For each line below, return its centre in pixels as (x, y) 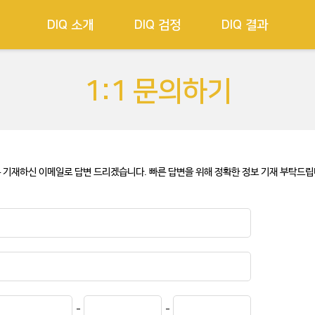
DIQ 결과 (245, 25)
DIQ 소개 (70, 25)
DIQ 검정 (157, 25)
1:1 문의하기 (157, 91)
